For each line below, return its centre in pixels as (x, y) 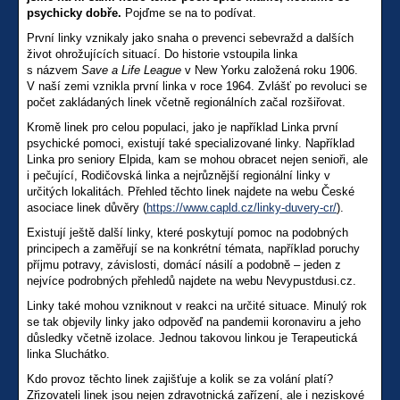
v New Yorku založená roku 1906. (270, 71)
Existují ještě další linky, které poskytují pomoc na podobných (187, 233)
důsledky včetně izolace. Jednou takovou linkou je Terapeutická (192, 338)
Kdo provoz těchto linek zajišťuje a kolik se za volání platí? (180, 379)
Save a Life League (131, 71)
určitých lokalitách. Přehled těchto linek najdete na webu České (191, 192)
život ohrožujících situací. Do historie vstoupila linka (162, 54)
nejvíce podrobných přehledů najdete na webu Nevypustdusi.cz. (192, 281)
